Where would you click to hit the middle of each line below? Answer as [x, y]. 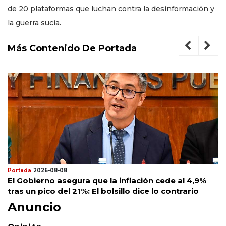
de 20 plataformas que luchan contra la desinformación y [111, 9]
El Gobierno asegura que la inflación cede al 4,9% [107, 181]
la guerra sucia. [34, 23]
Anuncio [34, 207]
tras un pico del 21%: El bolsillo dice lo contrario [103, 191]
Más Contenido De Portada [72, 49]
